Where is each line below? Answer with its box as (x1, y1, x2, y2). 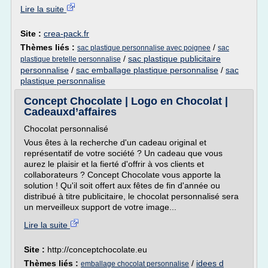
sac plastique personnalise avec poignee (77, 44, 211, 52)
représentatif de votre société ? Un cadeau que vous (24, 148, 223, 158)
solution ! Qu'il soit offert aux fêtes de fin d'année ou (24, 181, 220, 190)
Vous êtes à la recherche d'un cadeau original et (24, 138, 206, 147)
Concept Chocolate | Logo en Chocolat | (24, 95, 228, 107)
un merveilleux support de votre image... (24, 202, 176, 212)
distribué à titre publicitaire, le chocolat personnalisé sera (24, 191, 239, 201)
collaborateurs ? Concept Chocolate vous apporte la (24, 170, 221, 179)
